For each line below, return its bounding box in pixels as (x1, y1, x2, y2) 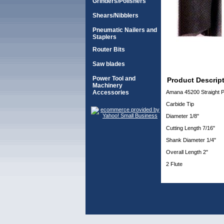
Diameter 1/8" (166, 113, 199, 119)
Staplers (92, 33, 116, 40)
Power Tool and (92, 75, 135, 82)
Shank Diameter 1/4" (166, 137, 216, 143)
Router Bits (92, 46, 125, 53)
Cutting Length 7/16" (166, 125, 215, 131)
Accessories (92, 89, 129, 96)
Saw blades (92, 60, 125, 67)
